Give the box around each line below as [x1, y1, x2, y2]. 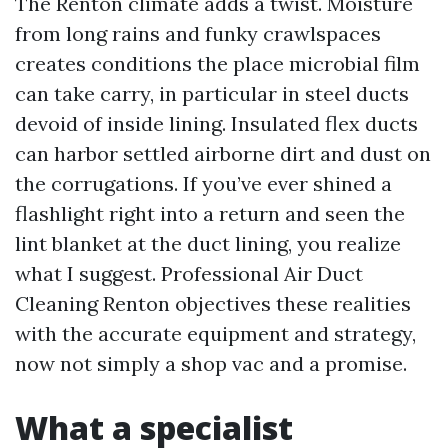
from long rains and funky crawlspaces [15, 21, 381, 46]
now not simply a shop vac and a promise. [15, 351, 407, 376]
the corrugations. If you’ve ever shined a [15, 171, 392, 196]
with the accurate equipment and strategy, [15, 321, 416, 346]
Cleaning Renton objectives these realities [15, 291, 411, 316]
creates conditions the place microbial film [15, 51, 420, 76]
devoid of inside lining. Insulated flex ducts [15, 111, 418, 136]
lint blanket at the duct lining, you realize [15, 231, 401, 256]
